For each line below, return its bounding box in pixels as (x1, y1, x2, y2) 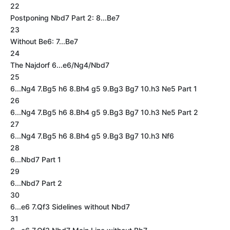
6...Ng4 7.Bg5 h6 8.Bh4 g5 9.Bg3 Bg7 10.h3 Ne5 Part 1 (10, 84, 197, 93)
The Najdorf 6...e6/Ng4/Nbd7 (10, 61, 109, 69)
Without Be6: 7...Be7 (10, 37, 78, 46)
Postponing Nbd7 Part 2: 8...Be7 (10, 13, 120, 22)
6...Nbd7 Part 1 (10, 155, 61, 164)
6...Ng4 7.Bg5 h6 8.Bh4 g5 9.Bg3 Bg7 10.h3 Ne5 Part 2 (10, 108, 198, 117)
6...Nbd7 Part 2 (10, 179, 62, 187)
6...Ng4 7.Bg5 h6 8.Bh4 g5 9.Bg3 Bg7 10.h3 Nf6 (10, 131, 174, 140)
